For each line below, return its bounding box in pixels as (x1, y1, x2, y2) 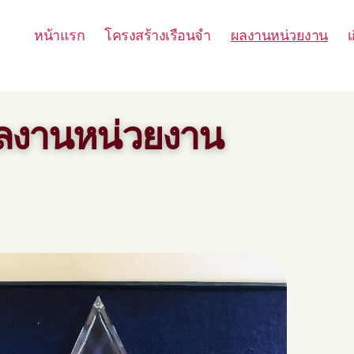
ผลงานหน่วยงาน (230, 24, 328, 44)
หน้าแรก (34, 24, 85, 44)
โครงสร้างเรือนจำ (104, 24, 211, 44)
